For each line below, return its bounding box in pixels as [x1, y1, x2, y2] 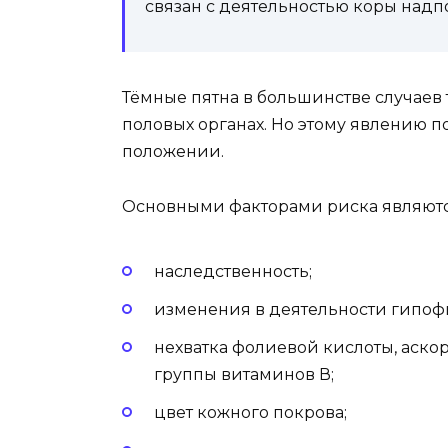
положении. [122, 142, 224, 162]
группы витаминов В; [154, 365, 334, 385]
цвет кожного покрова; [154, 403, 347, 423]
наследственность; [154, 261, 312, 281]
